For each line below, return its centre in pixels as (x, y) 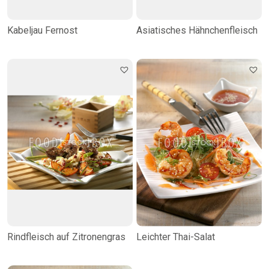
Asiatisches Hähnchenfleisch (197, 31)
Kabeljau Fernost (42, 31)
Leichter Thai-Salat (176, 237)
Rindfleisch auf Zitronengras (66, 237)
